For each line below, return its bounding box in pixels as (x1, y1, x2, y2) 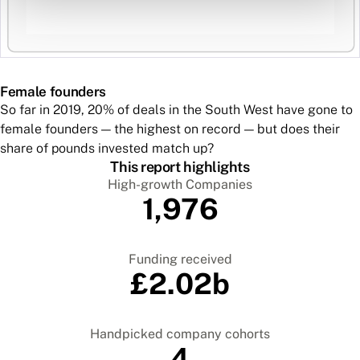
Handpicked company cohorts (90, 326, 270, 342)
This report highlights (110, 158, 250, 176)
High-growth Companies (108, 177, 252, 193)
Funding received (128, 252, 232, 268)
